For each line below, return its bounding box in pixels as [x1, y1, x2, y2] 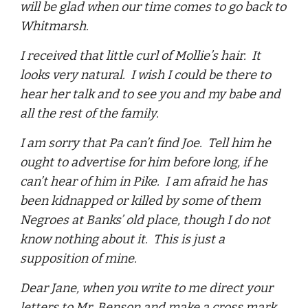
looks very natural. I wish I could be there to [20, 67, 272, 82]
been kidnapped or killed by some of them [20, 193, 261, 208]
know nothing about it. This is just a [20, 232, 225, 247]
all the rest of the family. [20, 106, 159, 121]
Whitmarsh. [20, 19, 89, 34]
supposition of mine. [20, 251, 137, 266]
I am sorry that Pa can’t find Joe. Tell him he [20, 135, 272, 151]
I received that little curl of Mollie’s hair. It [20, 48, 261, 63]
